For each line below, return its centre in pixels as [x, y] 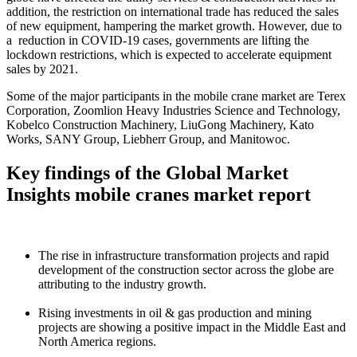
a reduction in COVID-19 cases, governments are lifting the [158, 41]
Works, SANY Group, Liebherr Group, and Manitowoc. [148, 139]
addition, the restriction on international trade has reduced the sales [173, 12]
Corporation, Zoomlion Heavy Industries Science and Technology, [173, 111]
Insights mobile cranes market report [159, 195]
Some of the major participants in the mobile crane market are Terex [176, 96]
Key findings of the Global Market [147, 173]
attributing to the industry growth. [122, 284]
